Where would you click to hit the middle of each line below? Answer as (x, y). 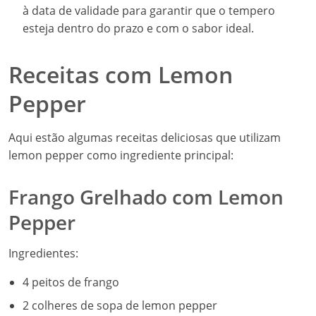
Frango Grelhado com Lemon (146, 197)
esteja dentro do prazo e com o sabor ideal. (138, 28)
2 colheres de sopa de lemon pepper (120, 305)
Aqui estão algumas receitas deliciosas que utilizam (145, 138)
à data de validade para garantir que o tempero (149, 11)
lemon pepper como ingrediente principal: (121, 155)
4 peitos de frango (71, 282)
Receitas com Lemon (121, 74)
